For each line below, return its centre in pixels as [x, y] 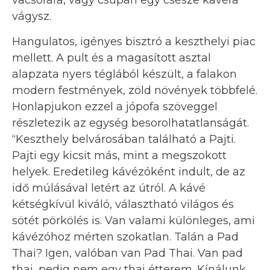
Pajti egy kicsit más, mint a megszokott [119, 155]
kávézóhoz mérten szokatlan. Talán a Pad [125, 237]
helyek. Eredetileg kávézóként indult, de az [129, 171]
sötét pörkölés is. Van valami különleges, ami [133, 220]
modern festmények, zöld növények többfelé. [135, 90]
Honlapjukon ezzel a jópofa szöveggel [115, 106]
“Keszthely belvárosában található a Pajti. [124, 139]
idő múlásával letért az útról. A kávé [109, 188]
